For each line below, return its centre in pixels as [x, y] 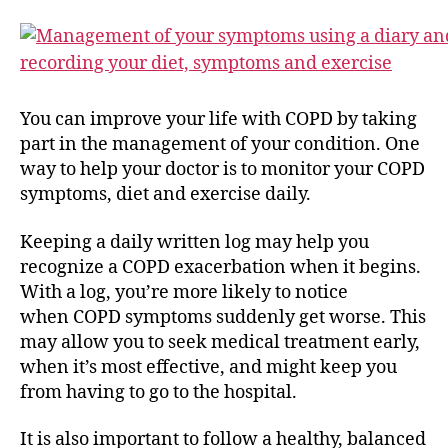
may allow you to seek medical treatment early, [220, 342]
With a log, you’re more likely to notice [184, 292]
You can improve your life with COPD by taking [218, 119]
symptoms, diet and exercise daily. [165, 194]
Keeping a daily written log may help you [194, 242]
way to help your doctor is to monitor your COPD [222, 169]
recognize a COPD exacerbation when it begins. [220, 267]
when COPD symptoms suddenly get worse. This [223, 317]
